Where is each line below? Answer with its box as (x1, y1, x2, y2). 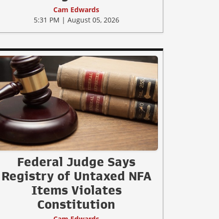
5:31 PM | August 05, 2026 (33, 15, 119, 25)
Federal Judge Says (17, 155, 135, 169)
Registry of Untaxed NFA (1, 170, 152, 183)
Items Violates (31, 184, 122, 197)
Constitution (37, 198, 115, 211)
